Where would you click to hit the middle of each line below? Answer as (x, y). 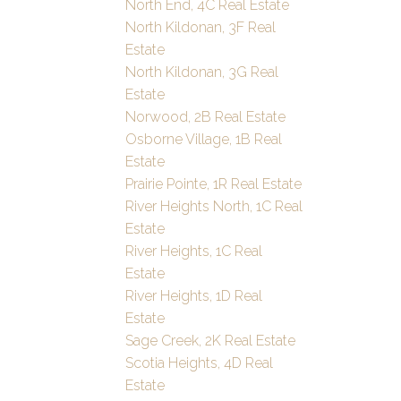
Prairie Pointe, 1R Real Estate (214, 184)
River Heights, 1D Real (194, 296)
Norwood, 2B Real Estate (206, 117)
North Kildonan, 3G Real (202, 73)
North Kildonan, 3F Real (201, 28)
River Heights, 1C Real (194, 252)
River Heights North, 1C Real (214, 207)
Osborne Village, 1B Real (204, 140)
